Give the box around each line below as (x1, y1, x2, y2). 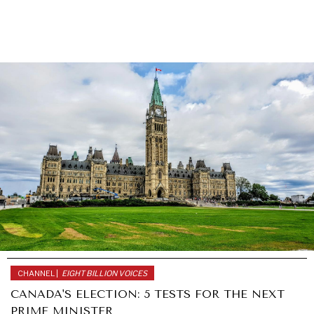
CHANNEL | (18, 268, 58, 278)
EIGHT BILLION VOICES (62, 268, 147, 278)
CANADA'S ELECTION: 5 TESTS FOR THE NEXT (11, 287, 285, 301)
